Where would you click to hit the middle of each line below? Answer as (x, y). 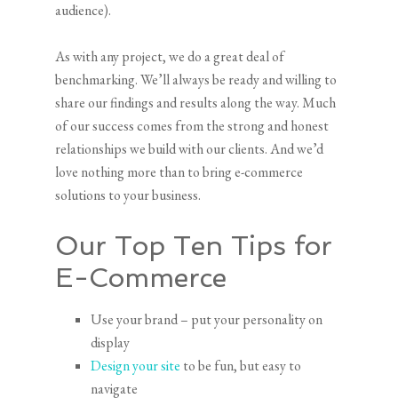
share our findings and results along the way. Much (196, 102)
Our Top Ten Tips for (194, 245)
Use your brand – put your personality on (207, 319)
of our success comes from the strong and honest (192, 125)
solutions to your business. (128, 195)
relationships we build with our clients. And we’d (190, 148)
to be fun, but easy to (243, 365)
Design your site (137, 365)
